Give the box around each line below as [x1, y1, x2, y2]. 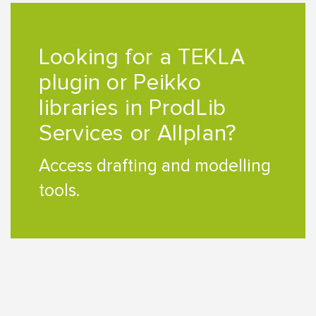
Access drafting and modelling [39, 155, 271, 176]
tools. [39, 180, 80, 201]
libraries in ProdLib [39, 95, 226, 122]
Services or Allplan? [39, 120, 237, 147]
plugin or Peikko [39, 69, 202, 97]
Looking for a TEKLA [39, 44, 245, 71]
